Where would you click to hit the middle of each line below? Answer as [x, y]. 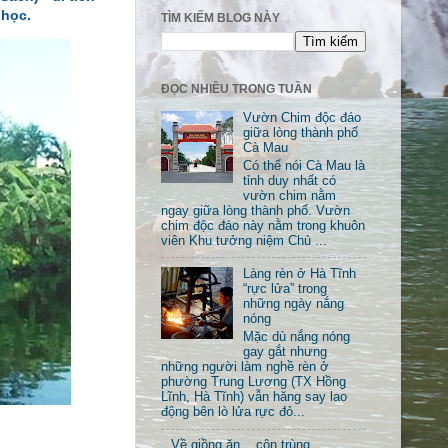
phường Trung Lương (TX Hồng [253, 381]
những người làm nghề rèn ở [245, 366]
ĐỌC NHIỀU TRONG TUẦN [236, 89]
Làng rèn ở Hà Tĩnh [300, 274]
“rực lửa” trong [285, 289]
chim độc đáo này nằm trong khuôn [263, 225]
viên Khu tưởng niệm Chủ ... [244, 240]
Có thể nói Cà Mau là [304, 165]
